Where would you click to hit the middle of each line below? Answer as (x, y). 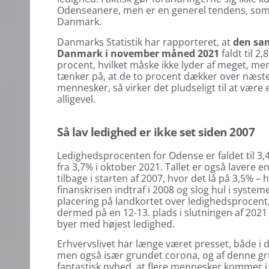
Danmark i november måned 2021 (138, 53)
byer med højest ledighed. (117, 224)
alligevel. (77, 99)
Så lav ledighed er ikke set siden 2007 (156, 132)
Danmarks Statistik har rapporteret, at (145, 42)
